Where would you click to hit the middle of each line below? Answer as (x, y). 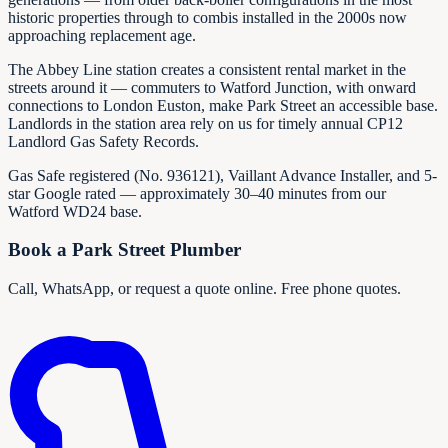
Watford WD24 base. (75, 211)
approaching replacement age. (102, 35)
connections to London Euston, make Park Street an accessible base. (223, 105)
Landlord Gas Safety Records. (103, 141)
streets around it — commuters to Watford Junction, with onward (212, 87)
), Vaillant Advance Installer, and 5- (326, 175)
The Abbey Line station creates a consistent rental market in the (207, 69)
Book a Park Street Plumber (124, 250)
